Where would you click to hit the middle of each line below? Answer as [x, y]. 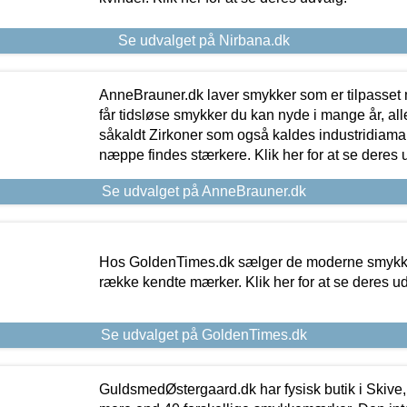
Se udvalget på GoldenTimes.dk [203, 335]
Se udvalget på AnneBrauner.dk [203, 192]
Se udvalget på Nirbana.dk [203, 41]
